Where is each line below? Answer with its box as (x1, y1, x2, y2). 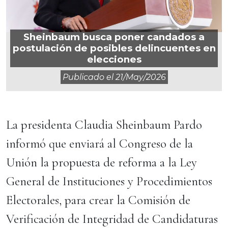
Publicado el (62, 72, 116, 82)
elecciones (87, 53, 141, 65)
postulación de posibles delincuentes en (12, 42, 216, 54)
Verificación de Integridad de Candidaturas (6, 211, 218, 226)
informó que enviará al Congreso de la (6, 136, 193, 151)
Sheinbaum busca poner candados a (23, 31, 205, 43)
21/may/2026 (115, 72, 166, 82)
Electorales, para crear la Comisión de (6, 192, 190, 208)
